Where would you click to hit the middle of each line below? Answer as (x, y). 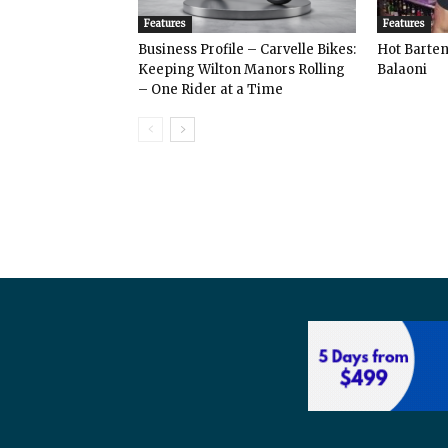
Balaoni (402, 69)
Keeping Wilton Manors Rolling (241, 69)
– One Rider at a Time (210, 89)
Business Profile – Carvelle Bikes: (247, 49)
